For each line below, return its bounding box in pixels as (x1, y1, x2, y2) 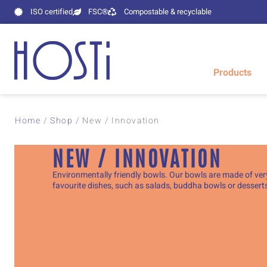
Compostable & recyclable (123, 6, 212, 17)
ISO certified (30, 6, 73, 17)
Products (213, 66, 252, 80)
